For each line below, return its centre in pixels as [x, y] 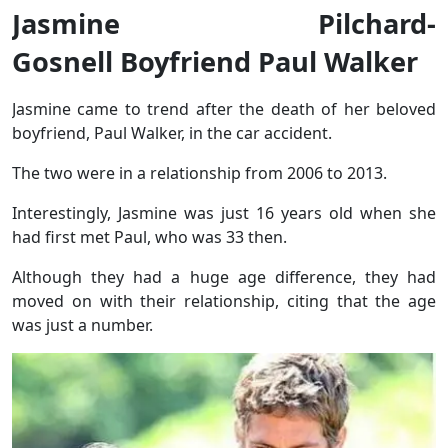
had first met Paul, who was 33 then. [149, 236]
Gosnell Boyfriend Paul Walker [215, 61]
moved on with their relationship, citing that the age [224, 300]
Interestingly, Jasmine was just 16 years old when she [224, 212]
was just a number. [82, 324]
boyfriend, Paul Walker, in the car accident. [174, 132]
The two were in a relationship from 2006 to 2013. [201, 172]
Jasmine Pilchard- [224, 23]
